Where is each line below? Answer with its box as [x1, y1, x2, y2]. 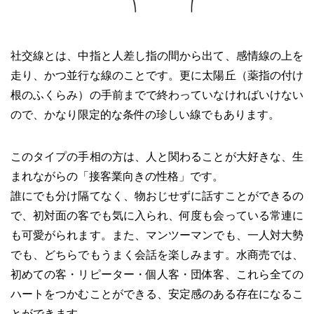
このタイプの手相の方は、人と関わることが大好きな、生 [11, 150, 303, 163]
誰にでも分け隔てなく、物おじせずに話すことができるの [11, 189, 303, 202]
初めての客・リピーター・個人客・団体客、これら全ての [11, 268, 303, 280]
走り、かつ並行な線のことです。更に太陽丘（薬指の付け [11, 69, 303, 81]
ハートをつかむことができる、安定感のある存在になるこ [11, 287, 303, 300]
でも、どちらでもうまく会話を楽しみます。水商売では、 [11, 248, 303, 261]
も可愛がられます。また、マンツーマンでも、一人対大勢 [11, 228, 303, 241]
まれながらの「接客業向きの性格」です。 [11, 170, 224, 182]
